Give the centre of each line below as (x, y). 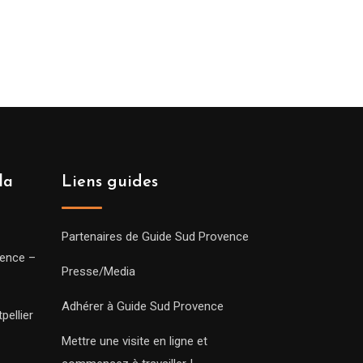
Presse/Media (98, 271)
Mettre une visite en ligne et (135, 341)
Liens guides (110, 182)
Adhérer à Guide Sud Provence (143, 306)
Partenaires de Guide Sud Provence (155, 237)
